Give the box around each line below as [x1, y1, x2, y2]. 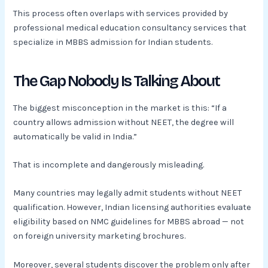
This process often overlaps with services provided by [13, 8, 229, 19]
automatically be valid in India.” [13, 131, 138, 142]
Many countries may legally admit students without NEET [13, 188, 242, 199]
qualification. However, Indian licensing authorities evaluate [13, 202, 252, 213]
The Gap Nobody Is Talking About [13, 72, 220, 91]
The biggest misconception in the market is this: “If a [13, 102, 227, 113]
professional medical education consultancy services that [13, 22, 247, 33]
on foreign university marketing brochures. [13, 231, 186, 242]
